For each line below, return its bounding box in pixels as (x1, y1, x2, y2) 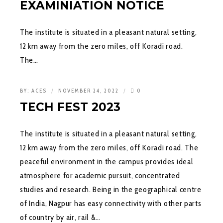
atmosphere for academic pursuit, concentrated (20, 170, 180, 180)
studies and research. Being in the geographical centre (20, 184, 202, 194)
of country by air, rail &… (20, 212, 101, 222)
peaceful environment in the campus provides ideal (20, 156, 194, 166)
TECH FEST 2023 (20, 100, 120, 114)
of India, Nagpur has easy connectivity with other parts (20, 198, 202, 208)
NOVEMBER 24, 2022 (58, 87, 121, 94)
